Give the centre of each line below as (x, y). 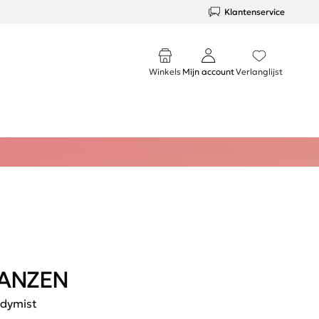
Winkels (165, 72)
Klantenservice (255, 11)
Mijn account (208, 72)
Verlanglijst (259, 72)
